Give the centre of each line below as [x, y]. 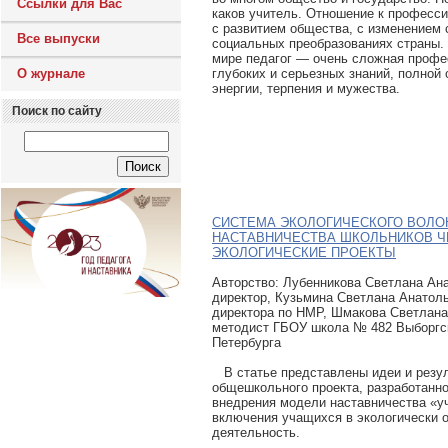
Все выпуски [58, 38]
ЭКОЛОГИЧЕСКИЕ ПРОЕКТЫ [304, 252]
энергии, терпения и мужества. [306, 88]
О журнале [51, 73]
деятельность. [256, 432]
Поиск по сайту [57, 111]
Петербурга [246, 342]
